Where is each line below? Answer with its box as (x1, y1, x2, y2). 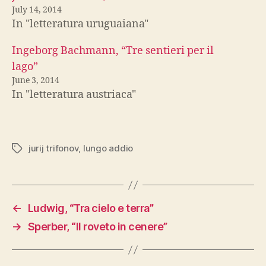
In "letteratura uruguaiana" (12, 17, 148, 31)
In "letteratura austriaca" (12, 88, 136, 102)
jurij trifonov (28, 142, 79, 154)
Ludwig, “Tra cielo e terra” (27, 202, 154, 214)
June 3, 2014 (12, 75, 59, 85)
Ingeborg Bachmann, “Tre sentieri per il (12, 44, 214, 58)
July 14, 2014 (12, 5, 62, 15)
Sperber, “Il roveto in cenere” (27, 220, 167, 233)
